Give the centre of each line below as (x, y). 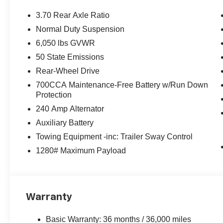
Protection (54, 95)
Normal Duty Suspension (80, 29)
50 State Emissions (70, 57)
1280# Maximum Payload (81, 150)
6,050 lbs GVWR (66, 43)
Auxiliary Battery (65, 122)
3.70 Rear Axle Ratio (73, 15)
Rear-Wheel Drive (68, 71)
